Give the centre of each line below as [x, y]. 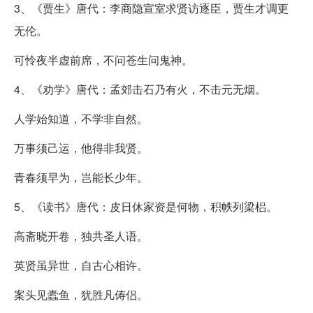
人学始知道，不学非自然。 [81, 118]
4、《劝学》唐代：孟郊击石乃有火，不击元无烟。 [140, 89]
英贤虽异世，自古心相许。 [81, 265]
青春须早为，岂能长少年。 [81, 177]
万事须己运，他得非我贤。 [81, 147]
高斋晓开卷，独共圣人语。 [81, 235]
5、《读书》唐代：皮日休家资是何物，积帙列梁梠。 [146, 206]
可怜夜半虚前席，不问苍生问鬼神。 [103, 59]
